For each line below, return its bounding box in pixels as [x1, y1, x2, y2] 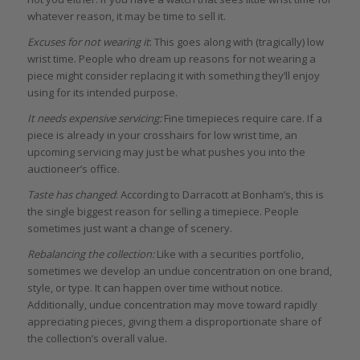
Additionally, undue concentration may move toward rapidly [27, 297, 317, 313]
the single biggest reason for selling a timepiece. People [27, 203, 299, 219]
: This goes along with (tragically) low [149, 34, 324, 49]
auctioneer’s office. [27, 161, 120, 176]
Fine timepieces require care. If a [161, 110, 322, 125]
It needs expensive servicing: [27, 110, 162, 125]
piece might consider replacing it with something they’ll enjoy [27, 67, 320, 83]
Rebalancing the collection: [27, 247, 157, 262]
